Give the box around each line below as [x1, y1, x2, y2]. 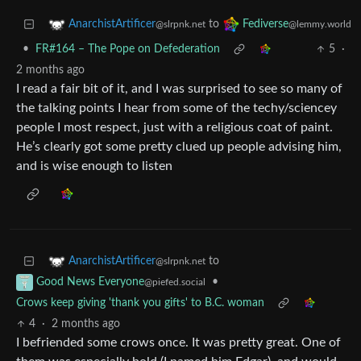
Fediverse [243, 19, 288, 31]
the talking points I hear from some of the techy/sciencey [16, 102, 337, 115]
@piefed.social [144, 277, 205, 288]
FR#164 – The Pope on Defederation [35, 44, 220, 56]
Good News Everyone [36, 276, 144, 288]
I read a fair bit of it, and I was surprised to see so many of [16, 82, 342, 96]
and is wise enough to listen [16, 160, 172, 173]
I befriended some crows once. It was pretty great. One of [16, 336, 341, 350]
